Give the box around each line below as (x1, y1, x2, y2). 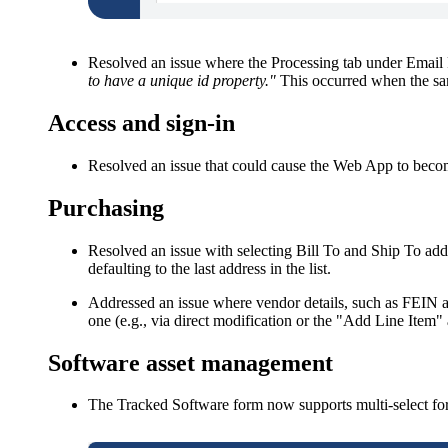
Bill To (296, 241, 340, 259)
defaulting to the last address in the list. (88, 259, 331, 277)
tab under (339, 54, 406, 72)
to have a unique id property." (88, 72, 276, 90)
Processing (271, 54, 339, 72)
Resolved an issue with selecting (88, 241, 296, 259)
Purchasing (48, 194, 164, 221)
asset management (140, 349, 333, 376)
